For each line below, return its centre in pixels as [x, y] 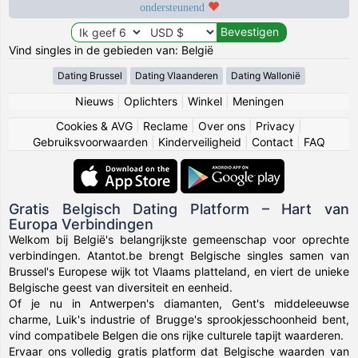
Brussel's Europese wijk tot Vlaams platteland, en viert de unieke [179, 271]
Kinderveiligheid [200, 141]
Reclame [165, 125]
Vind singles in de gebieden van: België [111, 50]
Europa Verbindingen [82, 224]
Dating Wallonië [266, 75]
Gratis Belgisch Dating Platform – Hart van [179, 209]
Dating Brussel [90, 75]
